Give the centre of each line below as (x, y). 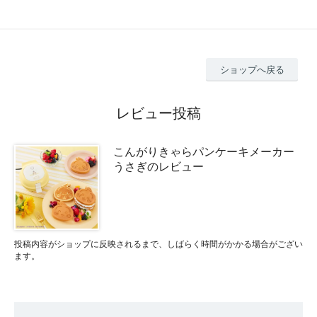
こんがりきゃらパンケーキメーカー (204, 151)
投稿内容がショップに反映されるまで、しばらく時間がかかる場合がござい (158, 244)
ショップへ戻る (252, 69)
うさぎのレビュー (158, 166)
